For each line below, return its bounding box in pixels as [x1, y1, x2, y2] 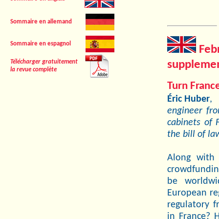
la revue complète [10, 66, 57, 73]
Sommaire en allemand [10, 19, 72, 25]
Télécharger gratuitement [10, 59, 78, 65]
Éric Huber [167, 94, 210, 104]
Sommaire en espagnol [10, 41, 71, 47]
